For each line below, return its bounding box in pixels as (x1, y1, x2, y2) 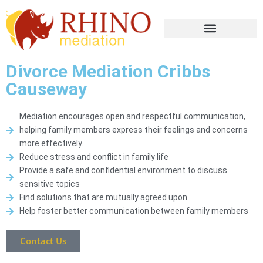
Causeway (6, 79, 87, 100)
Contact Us (20, 235, 66, 247)
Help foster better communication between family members (19, 206, 248, 216)
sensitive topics (19, 179, 80, 189)
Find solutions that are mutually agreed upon (19, 193, 187, 203)
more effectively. (19, 139, 83, 149)
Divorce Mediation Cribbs (6, 61, 210, 82)
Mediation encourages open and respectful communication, (19, 112, 245, 122)
